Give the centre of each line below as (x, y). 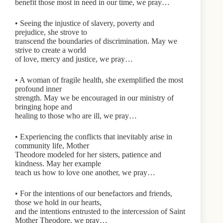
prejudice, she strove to (51, 32)
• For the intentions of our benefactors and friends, (94, 193)
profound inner (38, 89)
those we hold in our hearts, (58, 202)
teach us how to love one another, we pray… (85, 172)
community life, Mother (52, 146)
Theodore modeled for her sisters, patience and (88, 155)
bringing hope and (44, 107)
